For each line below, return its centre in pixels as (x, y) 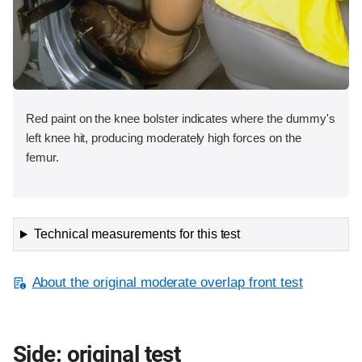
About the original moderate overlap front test (167, 283)
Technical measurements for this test (137, 234)
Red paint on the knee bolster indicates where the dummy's (181, 118)
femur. (42, 157)
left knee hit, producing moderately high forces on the (164, 137)
